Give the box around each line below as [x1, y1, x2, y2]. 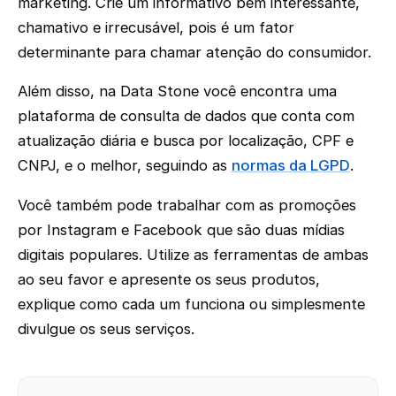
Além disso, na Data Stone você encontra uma [18, 82, 337, 101]
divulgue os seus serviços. [18, 319, 194, 338]
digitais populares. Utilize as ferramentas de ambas [18, 245, 369, 263]
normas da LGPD [232, 156, 350, 175]
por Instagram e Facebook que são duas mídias [18, 220, 345, 239]
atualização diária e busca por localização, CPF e [18, 132, 354, 150]
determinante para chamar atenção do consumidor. [18, 42, 371, 61]
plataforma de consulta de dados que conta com [18, 107, 354, 126]
